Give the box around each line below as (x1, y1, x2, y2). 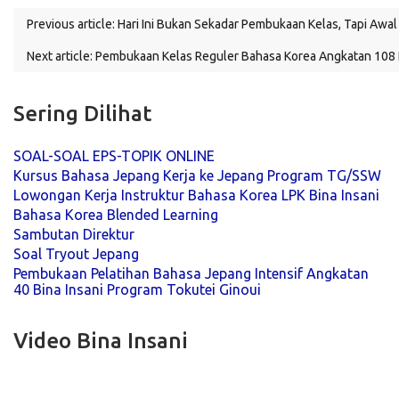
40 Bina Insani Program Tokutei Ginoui (13, 281, 261, 297)
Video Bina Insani (13, 328, 188, 353)
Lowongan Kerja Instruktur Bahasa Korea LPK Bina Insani (13, 186, 379, 203)
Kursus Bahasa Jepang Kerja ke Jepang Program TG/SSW (13, 167, 381, 183)
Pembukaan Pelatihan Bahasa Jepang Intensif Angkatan (13, 265, 369, 281)
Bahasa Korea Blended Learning (13, 206, 218, 223)
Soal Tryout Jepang (13, 245, 139, 262)
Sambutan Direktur (13, 225, 134, 242)
